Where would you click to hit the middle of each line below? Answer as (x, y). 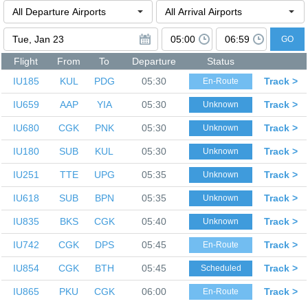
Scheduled (221, 268)
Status (221, 62)
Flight (26, 62)
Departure (154, 62)
